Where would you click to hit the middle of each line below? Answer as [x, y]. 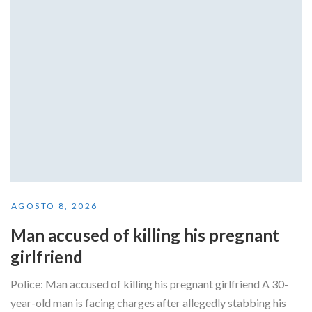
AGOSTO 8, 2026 [55, 206]
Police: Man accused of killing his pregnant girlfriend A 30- [149, 284]
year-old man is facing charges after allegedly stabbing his [148, 303]
